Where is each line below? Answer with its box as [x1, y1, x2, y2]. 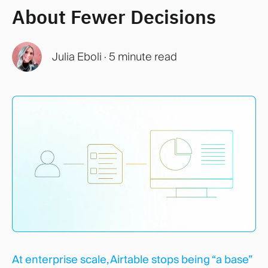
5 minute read [108, 50, 177, 64]
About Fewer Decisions [12, 4, 216, 29]
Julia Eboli [51, 50, 102, 64]
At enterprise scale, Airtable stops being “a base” [12, 252, 252, 266]
